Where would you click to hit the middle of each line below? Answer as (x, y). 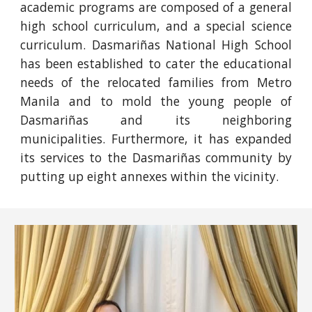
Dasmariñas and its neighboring (156, 119)
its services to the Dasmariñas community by (156, 157)
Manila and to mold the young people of (156, 101)
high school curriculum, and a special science (156, 25)
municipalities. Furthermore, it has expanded (156, 138)
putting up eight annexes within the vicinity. (150, 176)
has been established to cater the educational (156, 63)
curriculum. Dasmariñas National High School (156, 44)
